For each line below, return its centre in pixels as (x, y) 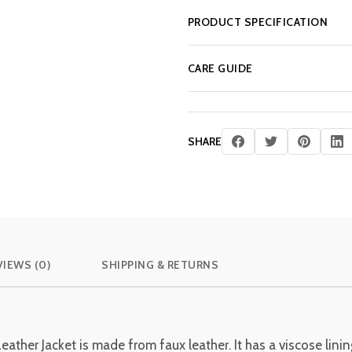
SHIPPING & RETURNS (160, 265)
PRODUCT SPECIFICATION (258, 22)
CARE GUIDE (220, 68)
